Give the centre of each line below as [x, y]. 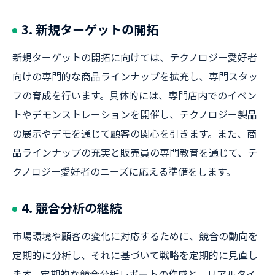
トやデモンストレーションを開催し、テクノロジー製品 [135, 114]
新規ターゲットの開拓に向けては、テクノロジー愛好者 [135, 57]
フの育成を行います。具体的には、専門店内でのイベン [134, 95]
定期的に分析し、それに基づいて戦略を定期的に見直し [135, 255]
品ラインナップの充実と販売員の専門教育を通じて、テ [135, 152]
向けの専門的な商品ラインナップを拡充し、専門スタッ [135, 76]
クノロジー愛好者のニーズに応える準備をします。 [124, 171]
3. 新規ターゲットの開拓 [90, 29]
